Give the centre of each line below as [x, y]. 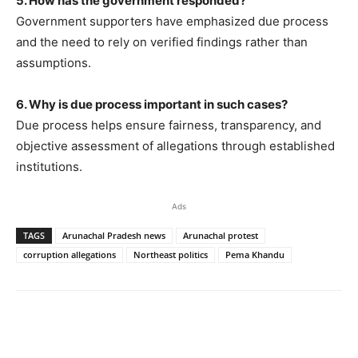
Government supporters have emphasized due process [172, 22]
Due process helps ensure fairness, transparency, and [169, 125]
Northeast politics [171, 255]
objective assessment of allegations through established [175, 146]
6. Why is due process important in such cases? [152, 105]
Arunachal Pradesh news [114, 236]
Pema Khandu [255, 255]
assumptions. [54, 63]
